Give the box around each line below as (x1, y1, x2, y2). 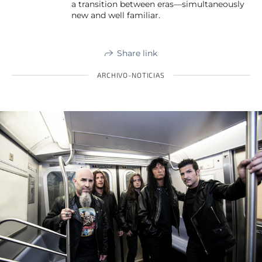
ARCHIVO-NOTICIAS (97, 70, 165, 79)
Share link (117, 47, 157, 58)
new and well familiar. (71, 9, 160, 20)
